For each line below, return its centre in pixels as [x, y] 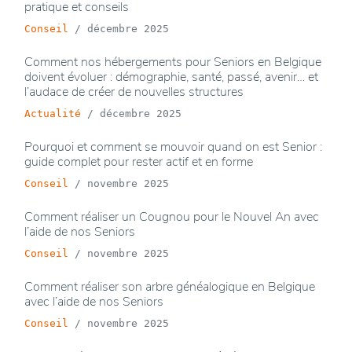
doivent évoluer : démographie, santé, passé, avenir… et [171, 77]
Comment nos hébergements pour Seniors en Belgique [173, 62]
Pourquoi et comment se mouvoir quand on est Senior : [173, 147]
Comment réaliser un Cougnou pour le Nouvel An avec [172, 217]
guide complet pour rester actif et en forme [139, 162]
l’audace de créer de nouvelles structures [134, 92]
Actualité [53, 114]
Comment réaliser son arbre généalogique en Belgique [170, 287]
